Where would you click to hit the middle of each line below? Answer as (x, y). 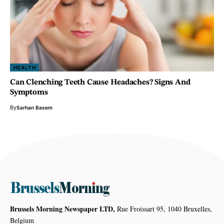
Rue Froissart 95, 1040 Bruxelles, (163, 209)
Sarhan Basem (34, 108)
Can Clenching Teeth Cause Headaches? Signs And (100, 83)
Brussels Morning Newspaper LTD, (62, 209)
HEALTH (25, 68)
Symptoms (29, 93)
